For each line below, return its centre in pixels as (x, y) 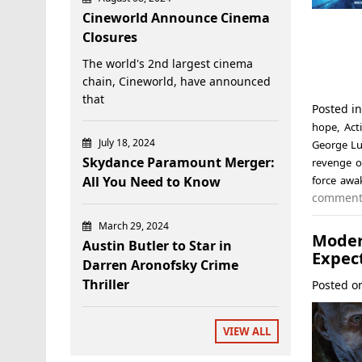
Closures (110, 37)
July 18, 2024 (127, 142)
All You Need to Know (152, 181)
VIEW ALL (247, 331)
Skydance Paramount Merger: (179, 162)
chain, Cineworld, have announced (177, 81)
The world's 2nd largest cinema (168, 63)
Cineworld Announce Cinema (176, 17)
